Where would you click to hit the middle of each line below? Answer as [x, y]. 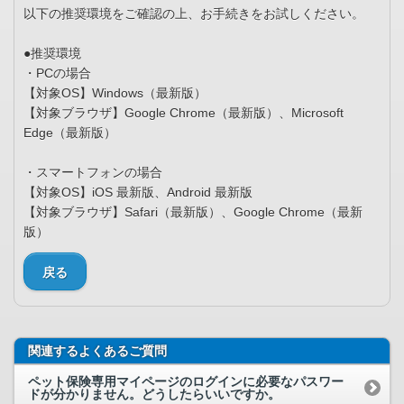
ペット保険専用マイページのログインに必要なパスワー [186, 381]
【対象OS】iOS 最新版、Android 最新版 [138, 193]
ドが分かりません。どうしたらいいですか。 [154, 394]
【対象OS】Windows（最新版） [115, 93]
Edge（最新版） [70, 133]
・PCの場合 [57, 73]
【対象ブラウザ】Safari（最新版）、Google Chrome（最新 [193, 212]
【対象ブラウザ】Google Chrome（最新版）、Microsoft [184, 113]
